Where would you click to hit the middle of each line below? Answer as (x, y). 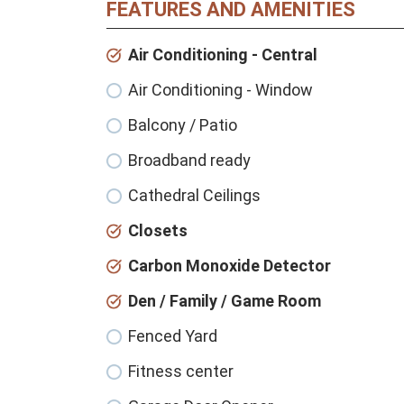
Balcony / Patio (183, 125)
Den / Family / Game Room (225, 301)
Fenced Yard (173, 336)
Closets (158, 231)
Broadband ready (189, 161)
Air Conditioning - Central (223, 55)
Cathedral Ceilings (194, 196)
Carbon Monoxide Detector (230, 266)
